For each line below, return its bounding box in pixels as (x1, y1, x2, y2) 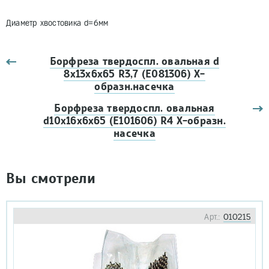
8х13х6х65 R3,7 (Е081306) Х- (64, 68, 205, 80)
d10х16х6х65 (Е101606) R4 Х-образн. (43, 115, 226, 127)
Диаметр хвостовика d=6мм (6, 19, 109, 28)
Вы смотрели (6, 170, 96, 187)
